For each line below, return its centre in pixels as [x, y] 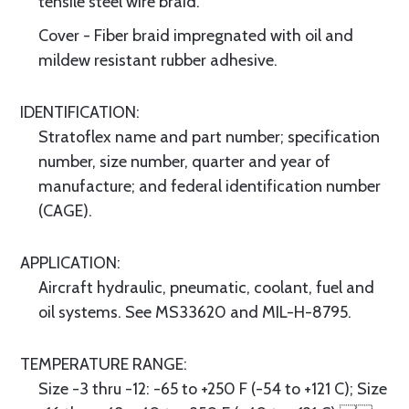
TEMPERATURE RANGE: [104, 364]
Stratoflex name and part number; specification [209, 137]
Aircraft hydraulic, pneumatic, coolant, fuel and [206, 288]
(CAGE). [65, 211]
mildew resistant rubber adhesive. [158, 60]
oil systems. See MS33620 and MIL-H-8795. [195, 312]
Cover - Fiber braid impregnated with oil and [196, 36]
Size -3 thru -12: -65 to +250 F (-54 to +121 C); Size [213, 389]
